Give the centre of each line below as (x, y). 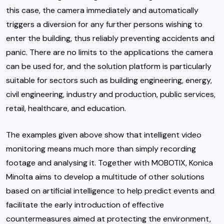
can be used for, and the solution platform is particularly (109, 66)
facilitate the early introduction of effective (85, 204)
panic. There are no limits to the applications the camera (109, 52)
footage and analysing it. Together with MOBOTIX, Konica (109, 162)
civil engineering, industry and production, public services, (111, 94)
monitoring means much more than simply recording (101, 148)
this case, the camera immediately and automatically (102, 10)
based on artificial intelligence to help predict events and (110, 190)
